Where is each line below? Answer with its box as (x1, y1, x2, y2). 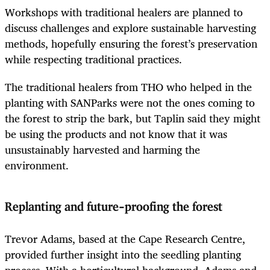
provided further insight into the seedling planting (5, 245, 241, 264)
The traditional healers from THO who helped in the (5, 77, 252, 96)
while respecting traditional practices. (5, 49, 182, 68)
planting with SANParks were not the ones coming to (5, 93, 255, 111)
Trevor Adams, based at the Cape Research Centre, (5, 230, 245, 248)
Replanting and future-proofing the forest (5, 201, 222, 213)
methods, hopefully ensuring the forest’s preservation (5, 34, 257, 52)
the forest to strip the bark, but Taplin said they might (5, 108, 260, 127)
